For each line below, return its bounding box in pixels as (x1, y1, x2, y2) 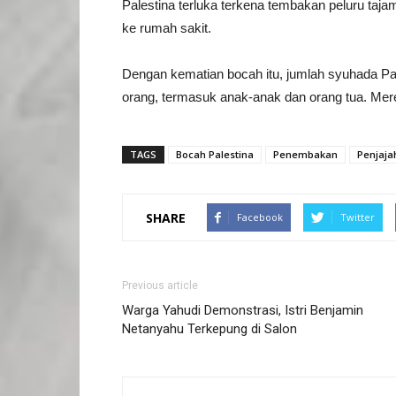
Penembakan (273, 148, 338, 161)
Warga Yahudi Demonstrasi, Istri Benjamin (122, 302, 363, 318)
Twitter (340, 210, 375, 224)
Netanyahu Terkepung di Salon (122, 321, 297, 337)
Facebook (237, 210, 283, 224)
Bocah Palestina (176, 148, 254, 161)
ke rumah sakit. (122, 20, 211, 35)
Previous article (122, 279, 198, 292)
